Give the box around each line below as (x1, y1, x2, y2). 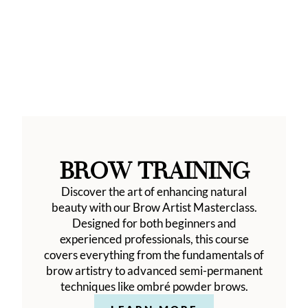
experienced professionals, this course (59, 232, 249, 246)
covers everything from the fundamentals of (44, 247, 264, 262)
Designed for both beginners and (71, 216, 236, 230)
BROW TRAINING (59, 157, 249, 186)
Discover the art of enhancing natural (61, 184, 247, 199)
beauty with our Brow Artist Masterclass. (51, 200, 257, 214)
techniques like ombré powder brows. (60, 279, 248, 294)
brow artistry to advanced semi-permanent (45, 263, 263, 278)
